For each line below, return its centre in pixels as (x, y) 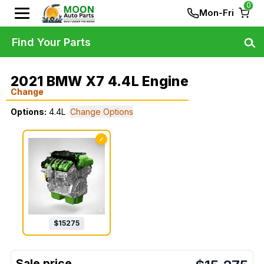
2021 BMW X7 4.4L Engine (100, 81)
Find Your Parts (51, 42)
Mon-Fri (217, 13)
